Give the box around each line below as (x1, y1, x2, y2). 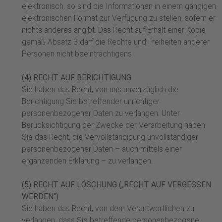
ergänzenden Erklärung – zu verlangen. (22, 157, 153, 166)
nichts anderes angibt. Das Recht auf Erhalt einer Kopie (22, 26, 206, 35)
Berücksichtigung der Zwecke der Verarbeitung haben (22, 121, 205, 130)
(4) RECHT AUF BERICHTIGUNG (22, 73, 131, 83)
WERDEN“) (22, 192, 58, 202)
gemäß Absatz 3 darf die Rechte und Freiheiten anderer (22, 38, 210, 47)
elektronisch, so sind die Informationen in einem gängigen (22, 2, 216, 11)
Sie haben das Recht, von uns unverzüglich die (22, 85, 178, 95)
